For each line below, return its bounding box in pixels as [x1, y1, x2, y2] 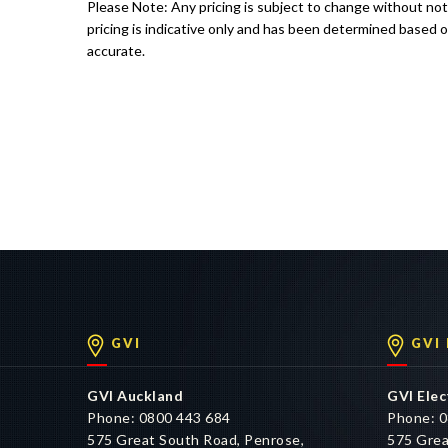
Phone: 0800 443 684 [87, 409, 231, 426]
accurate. [87, 42, 145, 59]
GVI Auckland [87, 387, 183, 404]
